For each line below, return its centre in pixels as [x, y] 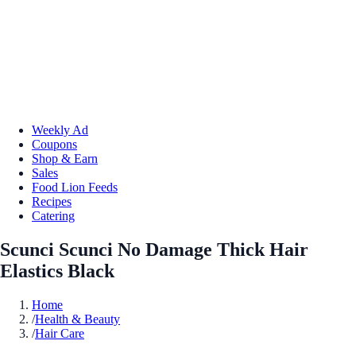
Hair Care [60, 333]
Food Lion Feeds [75, 187]
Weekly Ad [60, 130]
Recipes [52, 201]
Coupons [54, 144]
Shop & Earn [65, 158]
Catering [53, 215]
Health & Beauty [77, 319]
